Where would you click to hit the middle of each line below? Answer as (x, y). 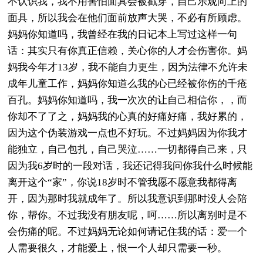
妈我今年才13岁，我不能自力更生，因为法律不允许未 (128, 67)
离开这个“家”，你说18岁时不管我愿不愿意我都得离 (123, 182)
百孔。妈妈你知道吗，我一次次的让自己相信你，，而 (128, 100)
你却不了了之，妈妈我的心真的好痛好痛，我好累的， (128, 116)
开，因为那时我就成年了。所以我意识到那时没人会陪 (128, 198)
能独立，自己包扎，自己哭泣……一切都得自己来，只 (128, 149)
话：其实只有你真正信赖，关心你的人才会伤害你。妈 (128, 50)
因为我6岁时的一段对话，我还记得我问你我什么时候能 (130, 166)
